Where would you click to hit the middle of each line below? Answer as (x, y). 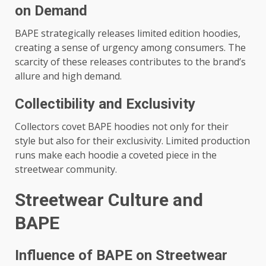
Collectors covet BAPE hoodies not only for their (122, 126)
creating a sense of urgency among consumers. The (130, 47)
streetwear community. (66, 169)
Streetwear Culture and (109, 200)
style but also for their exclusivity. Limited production (132, 141)
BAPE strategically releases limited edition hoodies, (128, 33)
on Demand (51, 11)
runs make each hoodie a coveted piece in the (116, 155)
